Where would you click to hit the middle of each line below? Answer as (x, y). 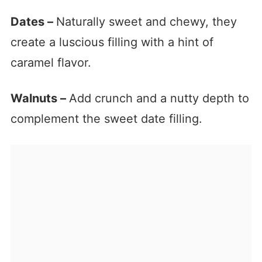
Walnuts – (39, 98)
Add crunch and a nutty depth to (159, 98)
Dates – (33, 21)
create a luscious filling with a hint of (112, 42)
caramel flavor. (51, 62)
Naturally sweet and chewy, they (146, 21)
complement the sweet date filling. (106, 118)
